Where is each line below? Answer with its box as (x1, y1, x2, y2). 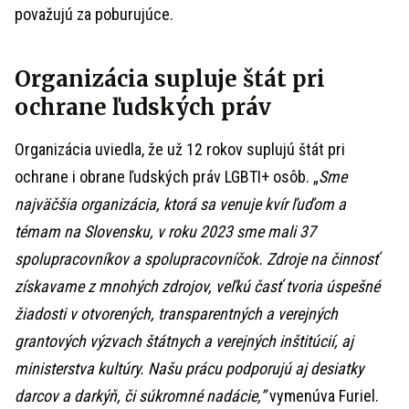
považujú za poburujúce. (15, 5, 173, 24)
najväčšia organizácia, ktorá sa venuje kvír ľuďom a (15, 194, 346, 214)
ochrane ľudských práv (15, 93, 271, 121)
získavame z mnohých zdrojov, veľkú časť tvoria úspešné (15, 277, 380, 296)
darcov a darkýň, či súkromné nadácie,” (15, 386, 266, 405)
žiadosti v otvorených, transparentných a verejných (15, 304, 338, 323)
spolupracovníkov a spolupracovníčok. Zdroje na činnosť (15, 249, 379, 268)
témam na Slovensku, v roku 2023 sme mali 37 (15, 222, 316, 241)
